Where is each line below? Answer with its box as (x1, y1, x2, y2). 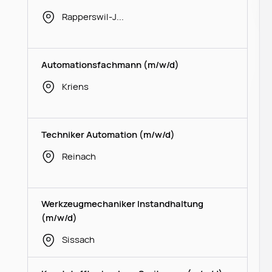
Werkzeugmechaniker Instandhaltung (41, 197, 204, 210)
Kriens (61, 80, 89, 92)
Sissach (61, 233, 95, 246)
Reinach (61, 149, 96, 162)
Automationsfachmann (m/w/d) (41, 58, 180, 70)
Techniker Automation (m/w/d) (41, 127, 175, 140)
